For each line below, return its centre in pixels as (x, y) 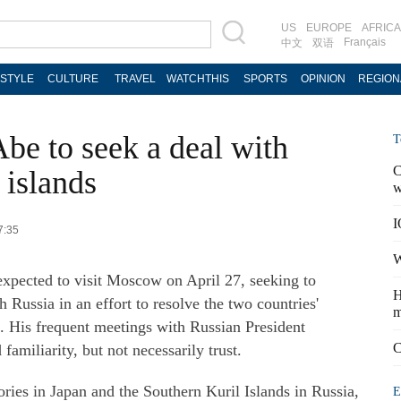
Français (365, 42)
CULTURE (73, 79)
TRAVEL (135, 79)
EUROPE (329, 28)
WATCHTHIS (198, 79)
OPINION (323, 79)
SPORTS (265, 79)
